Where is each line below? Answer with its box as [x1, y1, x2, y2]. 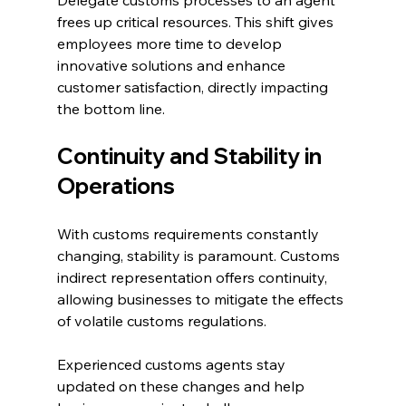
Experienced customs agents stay [56, 355, 289, 374]
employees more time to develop [56, 34, 285, 53]
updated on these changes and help [56, 377, 308, 396]
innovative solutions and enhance [56, 56, 289, 75]
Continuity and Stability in [56, 142, 326, 170]
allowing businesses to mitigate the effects [56, 290, 347, 309]
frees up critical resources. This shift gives [56, 13, 337, 32]
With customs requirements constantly [56, 225, 323, 244]
